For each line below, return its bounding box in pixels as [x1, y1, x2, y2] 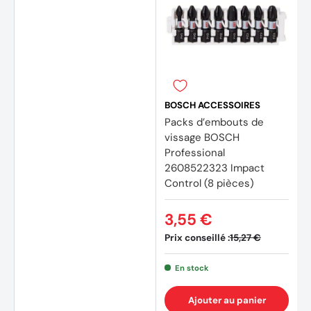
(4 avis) [104, 197, 144, 212]
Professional [165, 145, 225, 160]
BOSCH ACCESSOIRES [165, 99, 260, 111]
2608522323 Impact [165, 160, 264, 175]
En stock [174, 262, 209, 273]
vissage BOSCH [165, 130, 239, 144]
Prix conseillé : [165, 231, 230, 244]
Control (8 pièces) [165, 176, 254, 190]
